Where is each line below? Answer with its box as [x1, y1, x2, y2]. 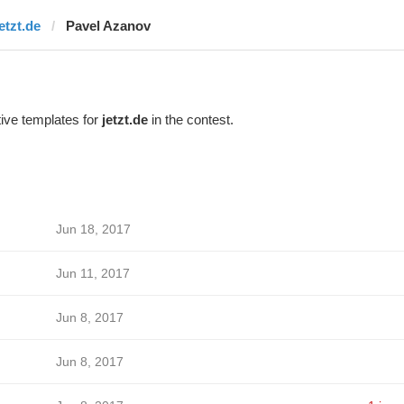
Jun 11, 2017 [55, 266, 130, 280]
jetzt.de [101, 112, 148, 127]
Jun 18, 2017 [55, 222, 131, 236]
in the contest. [147, 112, 234, 127]
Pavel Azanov [65, 18, 151, 33]
